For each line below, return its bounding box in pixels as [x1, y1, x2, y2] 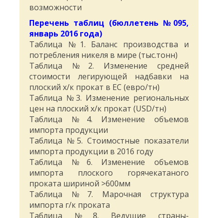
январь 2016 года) [29, 28, 102, 39]
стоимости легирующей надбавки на [29, 71, 189, 82]
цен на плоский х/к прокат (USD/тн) [29, 103, 166, 114]
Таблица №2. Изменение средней [29, 60, 189, 72]
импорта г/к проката [29, 200, 110, 211]
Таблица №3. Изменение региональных [29, 92, 189, 104]
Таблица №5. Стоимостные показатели [29, 135, 189, 146]
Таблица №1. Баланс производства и [29, 39, 189, 50]
